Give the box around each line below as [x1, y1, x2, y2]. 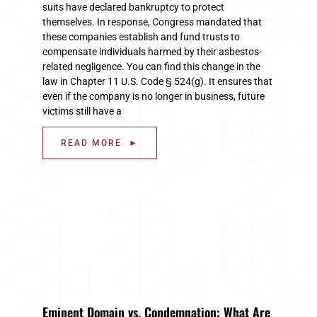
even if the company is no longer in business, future [42, 90, 265, 102]
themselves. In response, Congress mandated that [42, 16, 262, 28]
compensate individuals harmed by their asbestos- [42, 45, 262, 57]
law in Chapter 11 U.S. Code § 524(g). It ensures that [42, 75, 272, 87]
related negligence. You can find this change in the [42, 60, 260, 72]
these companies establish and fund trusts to [42, 30, 240, 42]
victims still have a [42, 105, 122, 117]
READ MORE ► [61, 137, 139, 148]
